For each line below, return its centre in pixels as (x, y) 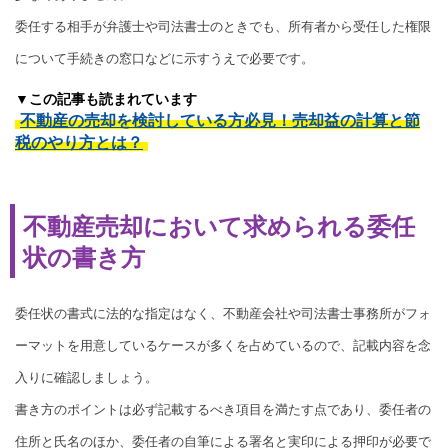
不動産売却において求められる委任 (219, 226)
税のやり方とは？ (79, 142)
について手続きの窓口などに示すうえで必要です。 (164, 58)
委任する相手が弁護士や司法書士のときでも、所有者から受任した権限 (223, 26)
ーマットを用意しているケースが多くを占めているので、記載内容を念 (223, 345)
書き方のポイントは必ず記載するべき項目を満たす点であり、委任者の (223, 409)
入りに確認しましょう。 (86, 377)
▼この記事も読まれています (106, 98)
